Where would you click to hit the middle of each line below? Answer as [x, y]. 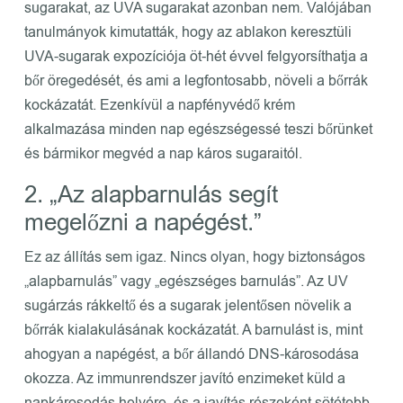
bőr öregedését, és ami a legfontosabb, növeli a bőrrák [196, 81]
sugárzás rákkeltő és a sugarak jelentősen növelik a [188, 305]
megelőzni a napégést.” [143, 222]
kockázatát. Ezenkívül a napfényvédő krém [159, 105]
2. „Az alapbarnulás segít [151, 194]
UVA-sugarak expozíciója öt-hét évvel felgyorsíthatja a [196, 56]
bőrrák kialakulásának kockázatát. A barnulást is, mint [193, 330]
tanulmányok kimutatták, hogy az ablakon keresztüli [188, 32]
